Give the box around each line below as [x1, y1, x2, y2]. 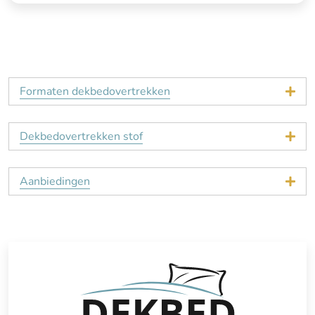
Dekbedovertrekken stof [20, 129, 143, 145]
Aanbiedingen [20, 174, 90, 190]
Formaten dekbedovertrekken [20, 84, 170, 100]
